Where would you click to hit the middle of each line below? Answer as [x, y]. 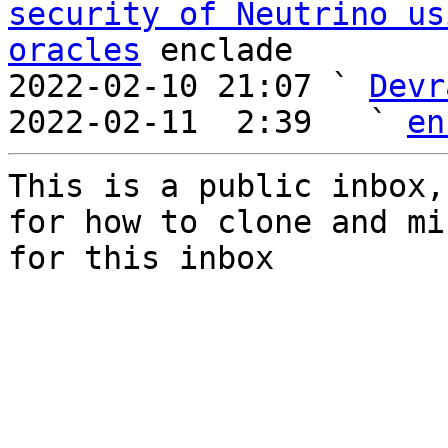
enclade [217, 50]
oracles [74, 50]
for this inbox [141, 258]
